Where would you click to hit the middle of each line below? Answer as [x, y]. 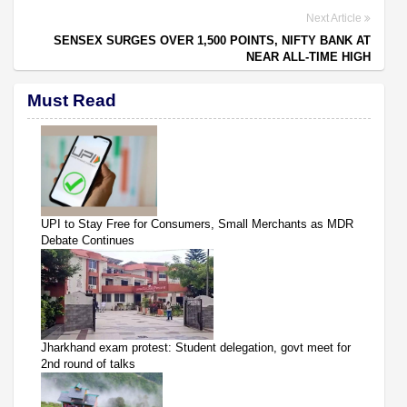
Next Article [335, 18]
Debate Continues [88, 240]
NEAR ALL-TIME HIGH [308, 56]
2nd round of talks [88, 363]
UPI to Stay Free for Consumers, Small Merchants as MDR [197, 223]
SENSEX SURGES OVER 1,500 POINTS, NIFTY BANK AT [212, 40]
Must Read [72, 100]
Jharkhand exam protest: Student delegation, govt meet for [196, 347]
